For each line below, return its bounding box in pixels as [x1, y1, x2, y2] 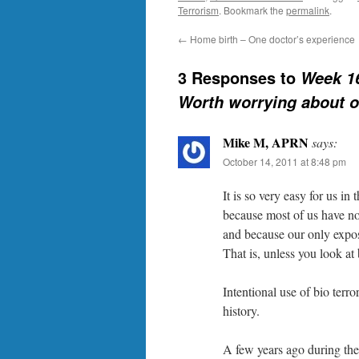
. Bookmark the [219, 3, 286, 17]
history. [223, 302, 260, 319]
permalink [286, 3, 329, 17]
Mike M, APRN [223, 133, 309, 151]
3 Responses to [178, 66, 301, 89]
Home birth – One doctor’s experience [188, 32, 355, 46]
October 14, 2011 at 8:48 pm [223, 155, 346, 168]
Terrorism [178, 3, 219, 17]
